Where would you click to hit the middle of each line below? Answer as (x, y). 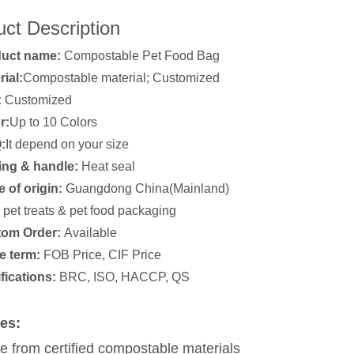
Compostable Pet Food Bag (142, 56)
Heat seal (107, 166)
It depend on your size (67, 144)
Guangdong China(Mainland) (146, 188)
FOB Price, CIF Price (101, 255)
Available (89, 233)
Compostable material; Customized (121, 78)
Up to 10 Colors (53, 122)
